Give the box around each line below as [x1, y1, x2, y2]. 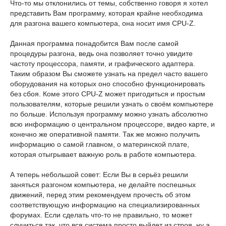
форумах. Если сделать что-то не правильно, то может [10, 211, 192, 219]
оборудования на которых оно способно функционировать [10, 80, 205, 88]
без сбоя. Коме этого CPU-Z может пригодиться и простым [10, 90, 205, 98]
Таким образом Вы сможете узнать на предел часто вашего [10, 70, 208, 78]
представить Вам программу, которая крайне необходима [10, 9, 203, 18]
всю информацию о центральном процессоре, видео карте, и [10, 120, 215, 129]
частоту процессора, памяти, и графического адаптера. [10, 60, 195, 68]
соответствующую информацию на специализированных [10, 201, 200, 209]
